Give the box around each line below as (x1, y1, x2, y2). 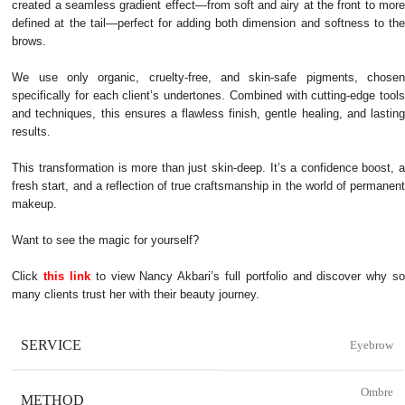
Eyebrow (347, 338, 394, 352)
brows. (12, 34, 47, 48)
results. (12, 125, 52, 138)
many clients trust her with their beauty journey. (12, 287, 260, 301)
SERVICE (21, 337, 82, 353)
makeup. (12, 197, 58, 211)
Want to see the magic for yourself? (12, 233, 200, 247)
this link (43, 269, 90, 283)
